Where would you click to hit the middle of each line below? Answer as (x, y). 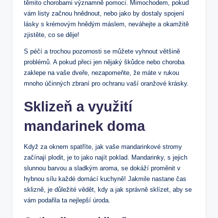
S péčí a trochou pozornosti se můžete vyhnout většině (102, 52)
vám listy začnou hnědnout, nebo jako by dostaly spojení (104, 14)
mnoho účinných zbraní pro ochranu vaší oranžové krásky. (106, 84)
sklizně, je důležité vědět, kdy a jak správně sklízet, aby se (108, 190)
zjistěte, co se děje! (52, 35)
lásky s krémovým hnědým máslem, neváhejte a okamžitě (106, 24)
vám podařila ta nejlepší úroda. (67, 200)
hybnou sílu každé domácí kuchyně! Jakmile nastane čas (105, 179)
